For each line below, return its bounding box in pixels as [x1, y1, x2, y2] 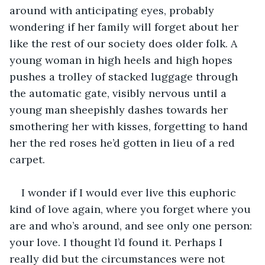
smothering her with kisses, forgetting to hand [9, 119, 251, 133]
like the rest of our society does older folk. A [9, 36, 240, 50]
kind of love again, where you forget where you [9, 202, 254, 216]
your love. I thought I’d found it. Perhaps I [9, 235, 225, 249]
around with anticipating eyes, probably [9, 3, 217, 17]
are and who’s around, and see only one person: [9, 218, 255, 232]
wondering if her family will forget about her [9, 20, 241, 34]
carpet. [9, 152, 45, 166]
